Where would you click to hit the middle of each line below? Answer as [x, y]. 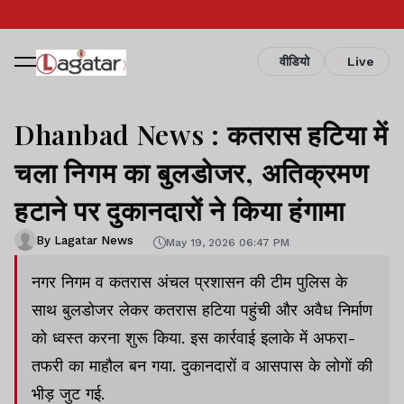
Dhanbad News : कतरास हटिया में [202, 134]
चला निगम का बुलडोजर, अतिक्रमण [192, 172]
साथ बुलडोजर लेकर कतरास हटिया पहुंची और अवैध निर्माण [202, 310]
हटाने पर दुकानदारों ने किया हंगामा [180, 210]
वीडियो [294, 61]
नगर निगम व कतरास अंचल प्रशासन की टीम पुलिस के [189, 282]
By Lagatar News [85, 240]
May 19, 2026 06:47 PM [228, 242]
